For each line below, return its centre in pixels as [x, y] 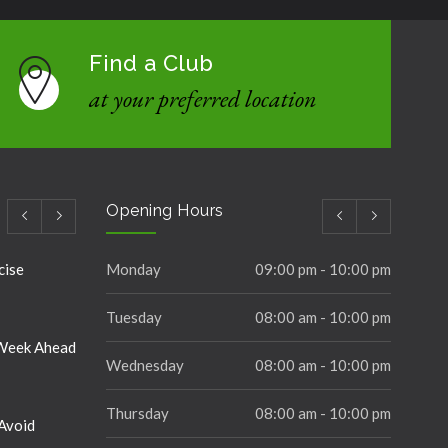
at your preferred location [203, 98]
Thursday [137, 413]
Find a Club [151, 63]
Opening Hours [165, 210]
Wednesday [145, 365]
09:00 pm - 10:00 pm [323, 269]
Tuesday [134, 317]
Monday [133, 269]
